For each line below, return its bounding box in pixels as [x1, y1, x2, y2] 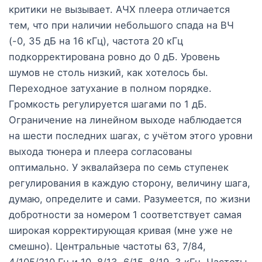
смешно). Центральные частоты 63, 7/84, [9, 240, 206, 253]
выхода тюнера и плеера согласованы [9, 146, 192, 158]
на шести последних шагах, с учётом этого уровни [9, 130, 253, 142]
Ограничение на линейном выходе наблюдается [9, 114, 242, 126]
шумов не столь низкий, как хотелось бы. [9, 67, 208, 79]
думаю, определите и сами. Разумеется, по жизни [9, 193, 250, 205]
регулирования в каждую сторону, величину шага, [9, 177, 250, 189]
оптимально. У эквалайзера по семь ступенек [9, 161, 229, 174]
